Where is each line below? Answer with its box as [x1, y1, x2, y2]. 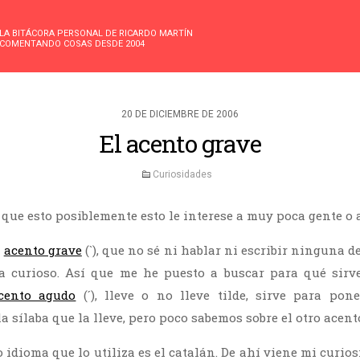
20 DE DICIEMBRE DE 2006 [121, 108, 239, 120]
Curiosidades [152, 169, 212, 180]
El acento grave [99, 128, 261, 159]
